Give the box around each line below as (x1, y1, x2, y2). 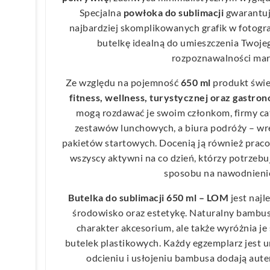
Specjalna (79, 6, 124, 18)
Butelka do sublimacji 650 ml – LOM (68, 191, 228, 203)
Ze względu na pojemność (65, 76, 181, 88)
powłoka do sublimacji (123, 6, 224, 18)
